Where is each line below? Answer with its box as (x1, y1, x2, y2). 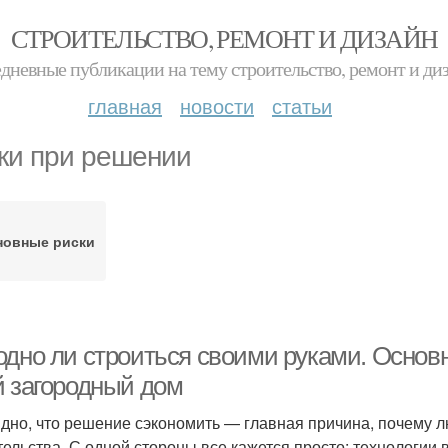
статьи (272, 91, 332, 120)
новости (180, 91, 254, 120)
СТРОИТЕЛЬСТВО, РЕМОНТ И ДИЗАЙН (10, 21, 438, 55)
